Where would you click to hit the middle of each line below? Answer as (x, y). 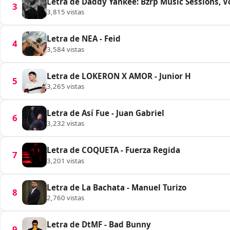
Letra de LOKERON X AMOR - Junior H (119, 76)
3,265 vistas (66, 86)
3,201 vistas (66, 160)
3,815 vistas (66, 12)
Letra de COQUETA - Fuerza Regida (114, 150)
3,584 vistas (66, 49)
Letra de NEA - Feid (84, 39)
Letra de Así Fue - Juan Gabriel (106, 113)
